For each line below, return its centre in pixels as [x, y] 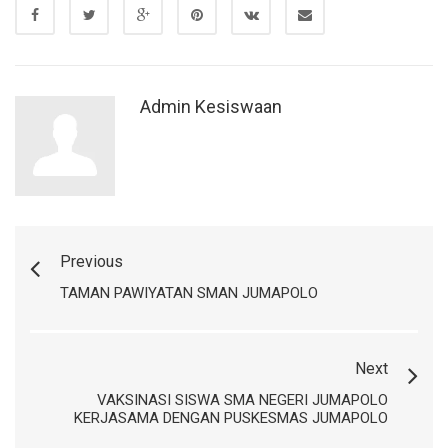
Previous [91, 262]
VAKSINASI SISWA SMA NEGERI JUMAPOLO [242, 400]
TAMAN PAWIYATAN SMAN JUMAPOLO [189, 293]
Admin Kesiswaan [211, 107]
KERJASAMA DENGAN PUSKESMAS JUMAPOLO [231, 418]
